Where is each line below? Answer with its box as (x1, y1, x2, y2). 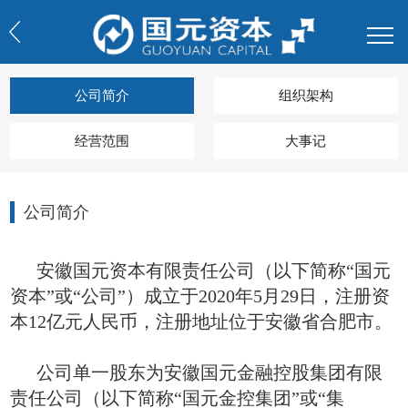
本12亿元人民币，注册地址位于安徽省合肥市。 (10, 311, 393, 332)
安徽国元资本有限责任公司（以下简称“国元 (36, 260, 391, 281)
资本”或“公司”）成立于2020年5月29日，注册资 (10, 286, 391, 307)
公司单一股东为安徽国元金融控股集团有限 (36, 362, 382, 383)
